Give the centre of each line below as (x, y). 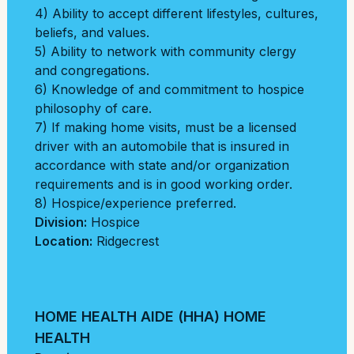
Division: (61, 222)
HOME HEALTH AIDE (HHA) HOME (151, 316)
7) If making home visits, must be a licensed (166, 127)
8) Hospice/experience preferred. (136, 203)
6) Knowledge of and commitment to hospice (169, 89)
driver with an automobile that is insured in (162, 146)
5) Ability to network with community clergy (166, 51)
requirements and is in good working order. (164, 184)
